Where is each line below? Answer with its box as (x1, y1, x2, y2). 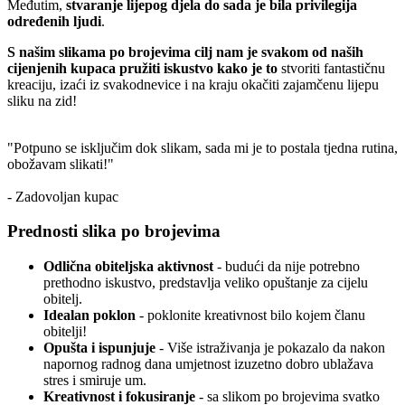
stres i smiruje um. (43, 372, 146, 388)
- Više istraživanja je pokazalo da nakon (155, 340, 385, 355)
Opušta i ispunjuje (43, 340, 155, 355)
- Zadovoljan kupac (7, 188, 118, 204)
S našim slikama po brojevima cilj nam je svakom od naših (7, 43, 363, 60)
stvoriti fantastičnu (278, 60, 385, 76)
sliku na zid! (7, 92, 77, 108)
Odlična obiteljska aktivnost (43, 259, 213, 274)
